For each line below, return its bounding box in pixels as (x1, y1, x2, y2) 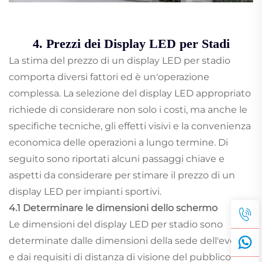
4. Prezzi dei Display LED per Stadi (32, 36, 230, 51)
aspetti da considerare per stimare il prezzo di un (9, 170, 235, 181)
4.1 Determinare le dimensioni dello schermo (9, 202, 218, 214)
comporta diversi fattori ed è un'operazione (9, 71, 209, 83)
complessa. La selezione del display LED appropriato (9, 88, 251, 99)
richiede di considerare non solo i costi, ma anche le (9, 104, 247, 116)
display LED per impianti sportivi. (9, 186, 161, 198)
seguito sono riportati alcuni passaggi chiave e (9, 153, 225, 165)
